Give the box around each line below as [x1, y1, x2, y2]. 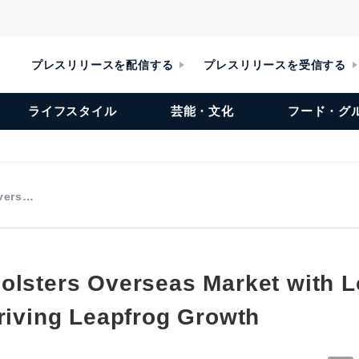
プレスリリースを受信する [204, 58, 346, 71]
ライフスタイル [28, 104, 117, 118]
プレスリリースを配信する [30, 58, 174, 71]
